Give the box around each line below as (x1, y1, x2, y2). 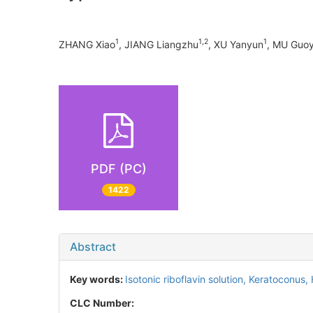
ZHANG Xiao (59, 38, 115, 50)
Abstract (70, 240, 116, 254)
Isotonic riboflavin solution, (125, 273, 249, 286)
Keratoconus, (249, 273, 311, 286)
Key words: (70, 273, 125, 286)
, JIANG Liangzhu (119, 38, 198, 50)
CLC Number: (70, 297, 136, 310)
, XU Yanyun (208, 38, 263, 50)
